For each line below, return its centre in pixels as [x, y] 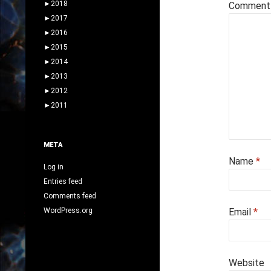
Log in [54, 167]
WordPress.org [68, 210]
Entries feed [63, 181]
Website [247, 263]
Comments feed [70, 196]
